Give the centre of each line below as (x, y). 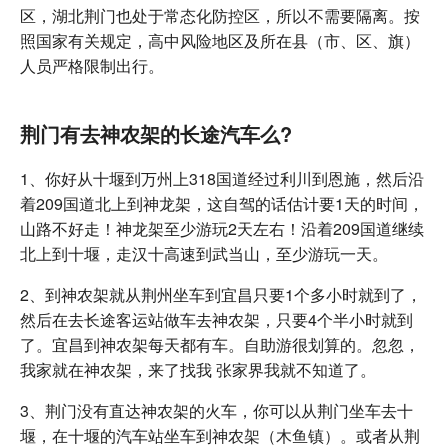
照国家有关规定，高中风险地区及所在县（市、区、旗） (220, 40)
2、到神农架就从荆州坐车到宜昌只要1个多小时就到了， (221, 294)
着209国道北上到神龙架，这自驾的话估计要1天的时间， (222, 203)
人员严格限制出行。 (92, 65)
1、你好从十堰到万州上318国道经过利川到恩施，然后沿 (222, 178)
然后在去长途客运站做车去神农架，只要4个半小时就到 (216, 319)
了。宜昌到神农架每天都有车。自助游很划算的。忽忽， (220, 344)
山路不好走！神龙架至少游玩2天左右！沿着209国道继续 (222, 228)
